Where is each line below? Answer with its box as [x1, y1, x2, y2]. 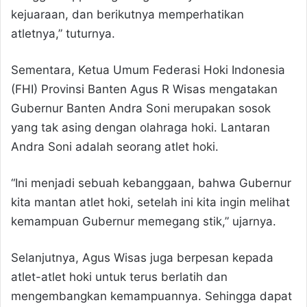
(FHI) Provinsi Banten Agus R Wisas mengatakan [11, 82, 278, 96]
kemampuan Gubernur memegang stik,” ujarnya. [11, 214, 276, 228]
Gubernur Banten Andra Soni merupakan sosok [11, 101, 271, 115]
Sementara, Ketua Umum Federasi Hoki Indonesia [11, 62, 285, 77]
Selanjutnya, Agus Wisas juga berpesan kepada [11, 250, 273, 265]
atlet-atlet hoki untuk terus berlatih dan [11, 269, 228, 284]
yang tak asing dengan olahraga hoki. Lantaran [11, 120, 270, 134]
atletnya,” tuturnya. [11, 26, 115, 40]
